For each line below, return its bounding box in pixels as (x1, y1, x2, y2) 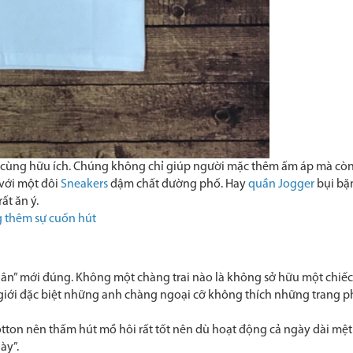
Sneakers (61, 178, 108, 191)
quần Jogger (248, 178, 314, 191)
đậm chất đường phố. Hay (108, 178, 248, 191)
